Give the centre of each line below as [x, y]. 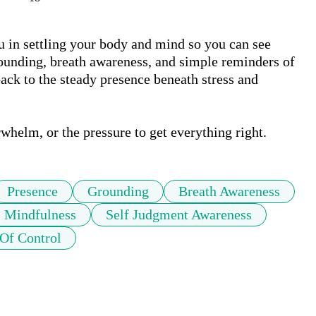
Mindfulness [40, 215]
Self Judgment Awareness [179, 215]
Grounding [118, 192]
